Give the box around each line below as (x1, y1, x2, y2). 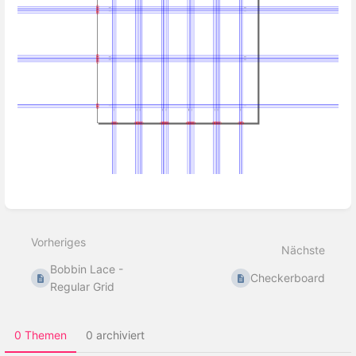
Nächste (281, 243, 325, 257)
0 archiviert (86, 328, 145, 342)
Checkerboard (250, 271, 325, 285)
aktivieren (22, 211, 73, 225)
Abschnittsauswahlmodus (22, 197, 154, 211)
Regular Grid (50, 280, 115, 294)
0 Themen (14, 328, 67, 342)
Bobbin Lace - (50, 262, 124, 277)
